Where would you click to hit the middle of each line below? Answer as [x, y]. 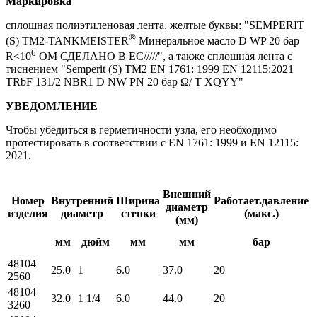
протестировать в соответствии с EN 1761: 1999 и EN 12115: [152, 143]
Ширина [138, 201]
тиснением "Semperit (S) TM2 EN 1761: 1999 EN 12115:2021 [150, 69]
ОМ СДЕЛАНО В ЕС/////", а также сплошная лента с [164, 57]
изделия [28, 214]
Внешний [187, 195]
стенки [138, 214]
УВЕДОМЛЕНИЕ [52, 106]
